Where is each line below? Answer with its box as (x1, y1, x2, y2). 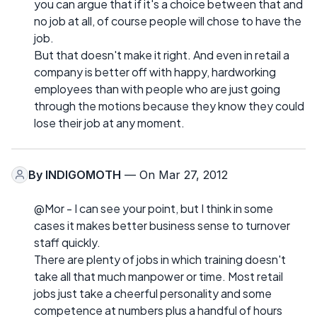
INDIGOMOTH (45, 167, 121, 182)
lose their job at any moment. (34, 115, 185, 130)
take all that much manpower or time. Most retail (34, 268, 283, 284)
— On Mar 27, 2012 (121, 167, 228, 182)
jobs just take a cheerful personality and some (34, 285, 272, 301)
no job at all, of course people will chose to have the (34, 13, 301, 28)
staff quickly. (34, 234, 100, 250)
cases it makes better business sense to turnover (34, 217, 290, 233)
